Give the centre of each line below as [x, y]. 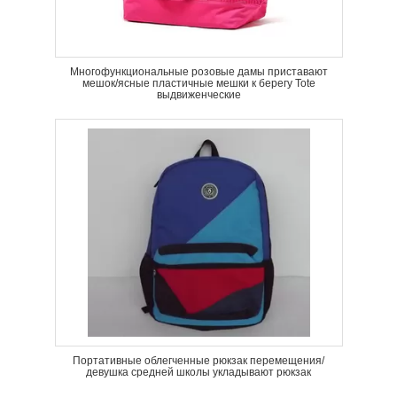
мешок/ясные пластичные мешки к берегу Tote [198, 83]
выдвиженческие [198, 95]
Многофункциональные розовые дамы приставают [198, 72]
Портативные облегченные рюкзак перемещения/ [198, 361]
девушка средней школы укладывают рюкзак [198, 372]
